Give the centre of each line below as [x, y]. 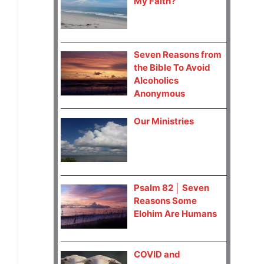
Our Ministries [164, 121]
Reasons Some [165, 201]
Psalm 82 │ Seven [171, 188]
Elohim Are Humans [175, 214]
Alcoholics [156, 81]
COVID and [157, 255]
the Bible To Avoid [172, 68]
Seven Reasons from [177, 55]
